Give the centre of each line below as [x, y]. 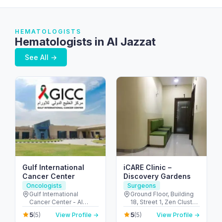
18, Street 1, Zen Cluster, [165, 202]
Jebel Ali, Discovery [159, 210]
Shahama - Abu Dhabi [60, 210]
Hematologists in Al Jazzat [85, 42]
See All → [41, 57]
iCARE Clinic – [147, 167]
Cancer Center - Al [56, 202]
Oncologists [44, 186]
